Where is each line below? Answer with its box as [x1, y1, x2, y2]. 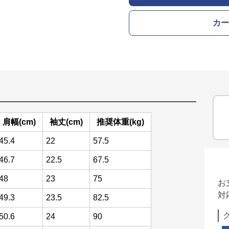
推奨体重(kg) [97, 118, 144, 126]
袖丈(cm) [50, 118, 83, 126]
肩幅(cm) [3, 118, 36, 126]
